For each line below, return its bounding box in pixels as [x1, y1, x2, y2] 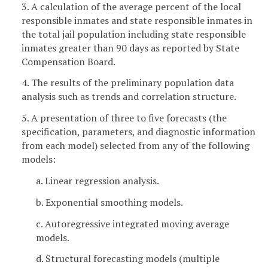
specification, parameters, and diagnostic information [22, 125, 255, 139]
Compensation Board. [22, 54, 115, 68]
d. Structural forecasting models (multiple [36, 252, 220, 266]
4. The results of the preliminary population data [22, 76, 234, 90]
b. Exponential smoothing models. [36, 195, 183, 209]
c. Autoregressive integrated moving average [36, 217, 229, 230]
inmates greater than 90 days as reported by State [22, 41, 239, 54]
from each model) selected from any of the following [22, 139, 249, 153]
